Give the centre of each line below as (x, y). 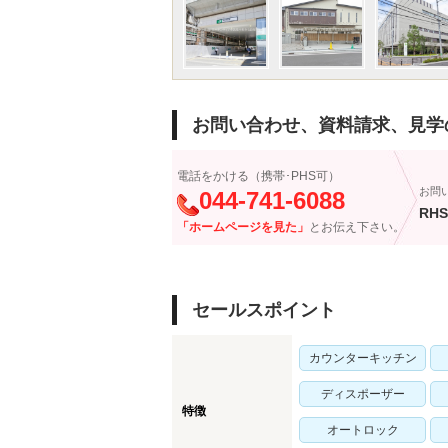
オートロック (362, 430)
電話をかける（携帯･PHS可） (258, 176)
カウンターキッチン (362, 358)
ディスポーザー (362, 394)
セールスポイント (264, 310)
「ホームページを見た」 (243, 227)
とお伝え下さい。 (357, 227)
